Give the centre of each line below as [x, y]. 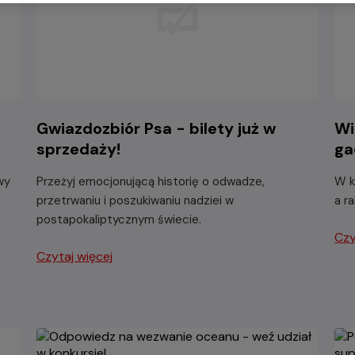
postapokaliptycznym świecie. [118, 219]
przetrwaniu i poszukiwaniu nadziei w [135, 200]
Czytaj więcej [74, 256]
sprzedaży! [78, 149]
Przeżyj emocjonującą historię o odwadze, [150, 181]
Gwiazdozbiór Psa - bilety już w [156, 128]
